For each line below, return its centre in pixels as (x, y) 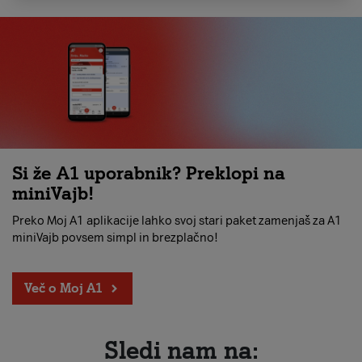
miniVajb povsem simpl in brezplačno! (115, 237)
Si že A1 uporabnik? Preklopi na (149, 173)
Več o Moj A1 (63, 288)
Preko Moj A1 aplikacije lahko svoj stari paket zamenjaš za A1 (177, 220)
